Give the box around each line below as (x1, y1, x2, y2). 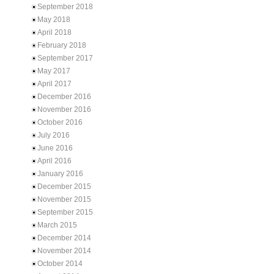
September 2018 (37, 2, 93, 11)
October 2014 (37, 259, 83, 268)
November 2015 (37, 195, 91, 204)
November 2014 (37, 246, 91, 255)
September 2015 (37, 208, 93, 217)
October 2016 (37, 118, 83, 127)
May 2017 (37, 67, 70, 75)
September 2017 (37, 54, 93, 62)
